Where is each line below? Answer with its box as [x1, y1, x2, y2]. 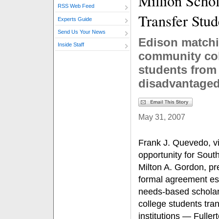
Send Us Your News [58, 29, 106, 35]
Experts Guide [58, 16, 92, 22]
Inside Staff [58, 42, 84, 48]
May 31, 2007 [138, 112, 185, 121]
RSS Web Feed [58, 3, 94, 9]
